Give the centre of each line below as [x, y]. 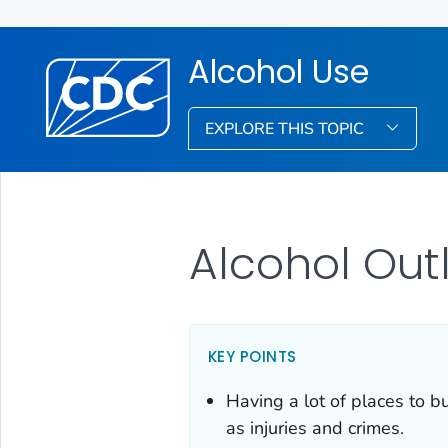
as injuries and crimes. [314, 427]
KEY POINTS [252, 356]
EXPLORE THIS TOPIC [287, 128]
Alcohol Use [279, 71]
